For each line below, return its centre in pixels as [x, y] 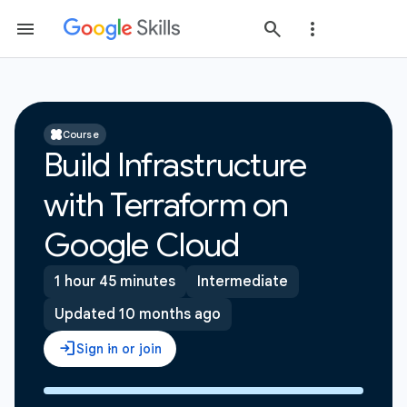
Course [81, 134]
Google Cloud [142, 245]
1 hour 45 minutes [115, 282]
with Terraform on [166, 205]
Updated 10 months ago [138, 314]
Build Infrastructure [175, 165]
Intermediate [243, 282]
